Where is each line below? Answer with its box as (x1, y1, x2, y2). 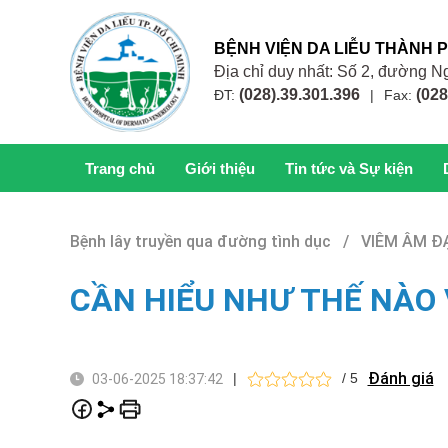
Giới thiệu (184, 160, 255, 177)
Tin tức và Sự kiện (284, 160, 413, 177)
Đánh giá (367, 369, 434, 388)
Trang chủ (84, 160, 155, 177)
